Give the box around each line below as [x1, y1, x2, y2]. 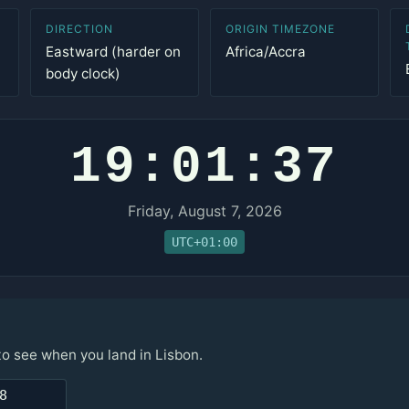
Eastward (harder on [46, 43, 182, 60]
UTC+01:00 [172, 234, 237, 249]
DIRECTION [46, 22, 113, 36]
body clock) [46, 65, 121, 82]
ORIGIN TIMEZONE [225, 22, 336, 36]
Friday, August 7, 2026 [127, 202, 282, 220]
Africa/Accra [225, 43, 306, 60]
